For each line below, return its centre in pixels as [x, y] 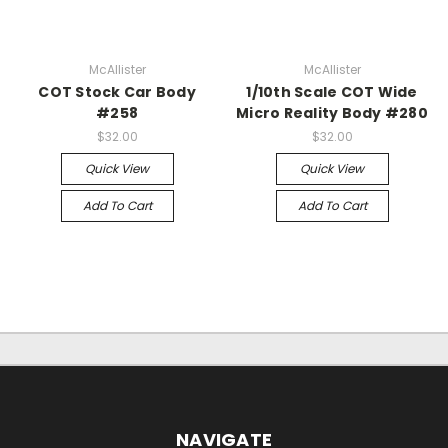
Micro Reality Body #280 [332, 112]
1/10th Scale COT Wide [332, 91]
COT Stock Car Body [117, 91]
